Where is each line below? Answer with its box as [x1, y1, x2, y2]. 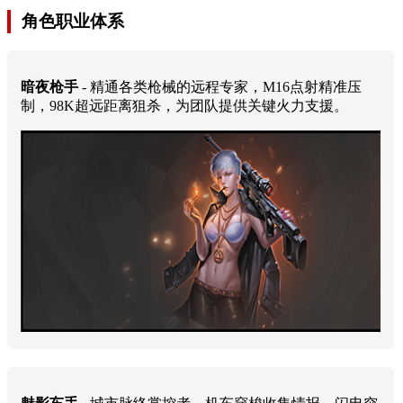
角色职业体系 [22, 12, 124, 31]
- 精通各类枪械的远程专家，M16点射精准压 [78, 78, 362, 94]
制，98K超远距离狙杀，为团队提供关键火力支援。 [21, 97, 348, 113]
